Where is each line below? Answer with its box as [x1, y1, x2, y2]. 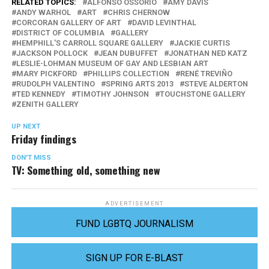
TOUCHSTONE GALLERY [159, 89, 246, 99]
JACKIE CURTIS [174, 38, 230, 48]
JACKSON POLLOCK [16, 49, 88, 58]
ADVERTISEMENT [104, 201, 165, 207]
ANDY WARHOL [16, 8, 71, 17]
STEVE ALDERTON [184, 79, 248, 89]
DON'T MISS [11, 154, 51, 162]
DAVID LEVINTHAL [131, 18, 196, 28]
